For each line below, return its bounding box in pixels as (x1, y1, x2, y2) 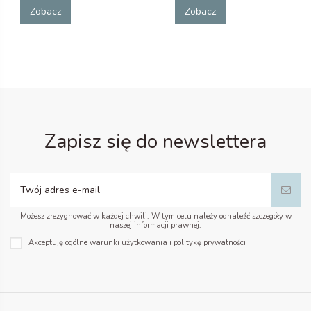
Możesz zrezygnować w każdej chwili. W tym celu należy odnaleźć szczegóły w (19, 210, 292, 221)
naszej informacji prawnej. (110, 219, 201, 230)
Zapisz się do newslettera (44, 128, 267, 155)
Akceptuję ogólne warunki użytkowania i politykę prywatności (28, 237, 246, 248)
